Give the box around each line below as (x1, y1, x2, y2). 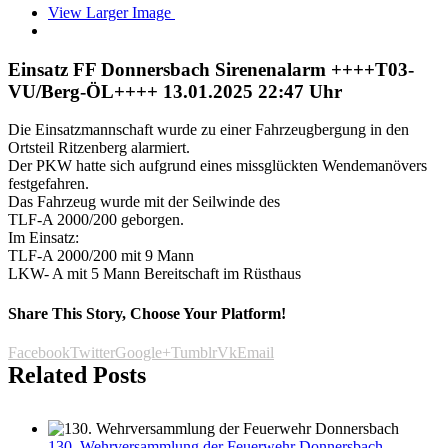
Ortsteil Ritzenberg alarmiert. (8, 139, 190, 157)
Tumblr (171, 343, 217, 361)
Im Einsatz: (8, 229, 79, 247)
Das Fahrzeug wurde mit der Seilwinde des (8, 193, 280, 211)
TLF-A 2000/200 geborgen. (8, 211, 184, 229)
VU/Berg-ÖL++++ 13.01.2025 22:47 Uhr (8, 80, 342, 102)
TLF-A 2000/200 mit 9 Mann (8, 247, 194, 265)
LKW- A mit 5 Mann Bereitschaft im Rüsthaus (8, 265, 301, 283)
